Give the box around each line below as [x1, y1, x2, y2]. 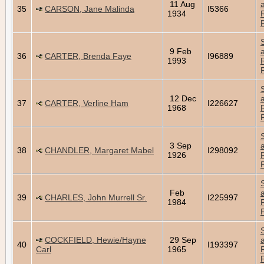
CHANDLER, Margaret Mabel [45, 145, 154, 155]
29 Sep [167, 235, 196, 245]
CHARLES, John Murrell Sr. [45, 192, 147, 202]
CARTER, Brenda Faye [45, 51, 131, 61]
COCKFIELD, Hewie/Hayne [45, 235, 146, 245]
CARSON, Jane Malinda [45, 4, 134, 14]
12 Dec [167, 93, 196, 103]
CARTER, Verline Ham [45, 98, 128, 108]
